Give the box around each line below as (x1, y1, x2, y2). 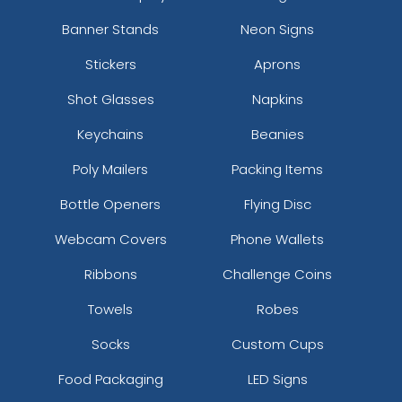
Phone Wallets (231, 229, 325, 249)
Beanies (250, 124, 304, 144)
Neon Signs (240, 19, 315, 39)
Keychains (77, 124, 144, 144)
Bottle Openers (60, 194, 162, 214)
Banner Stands (62, 19, 160, 39)
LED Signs (247, 369, 308, 389)
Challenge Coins (223, 264, 333, 284)
